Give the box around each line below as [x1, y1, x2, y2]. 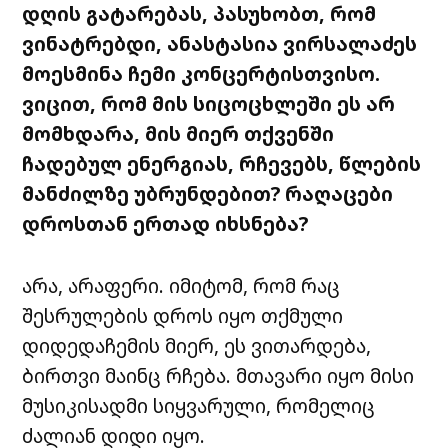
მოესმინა [22, 60, 124, 88]
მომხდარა [22, 120, 135, 148]
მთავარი [236, 362, 323, 390]
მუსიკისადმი [22, 392, 149, 420]
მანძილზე [22, 180, 130, 208]
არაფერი [68, 272, 160, 300]
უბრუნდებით [134, 180, 272, 208]
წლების [339, 150, 422, 178]
